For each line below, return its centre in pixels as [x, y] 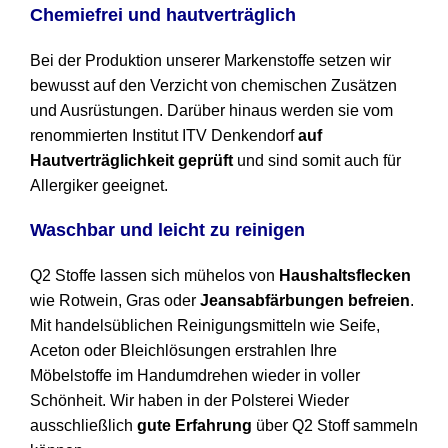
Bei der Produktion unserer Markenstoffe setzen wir [210, 61]
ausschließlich [83, 426]
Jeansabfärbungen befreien [305, 301]
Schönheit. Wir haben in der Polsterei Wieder [189, 401]
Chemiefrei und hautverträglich [163, 15]
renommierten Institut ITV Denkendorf [164, 136]
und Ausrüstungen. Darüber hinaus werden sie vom [211, 111]
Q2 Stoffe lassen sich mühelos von [154, 276]
